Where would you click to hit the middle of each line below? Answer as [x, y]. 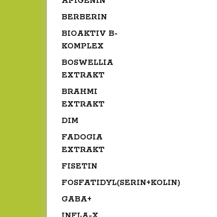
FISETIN [79, 167]
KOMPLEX [83, 46]
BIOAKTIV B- [90, 34]
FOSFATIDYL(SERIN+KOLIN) [121, 183]
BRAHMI [79, 92]
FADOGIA [82, 138]
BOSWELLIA [87, 63]
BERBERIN [84, 17]
